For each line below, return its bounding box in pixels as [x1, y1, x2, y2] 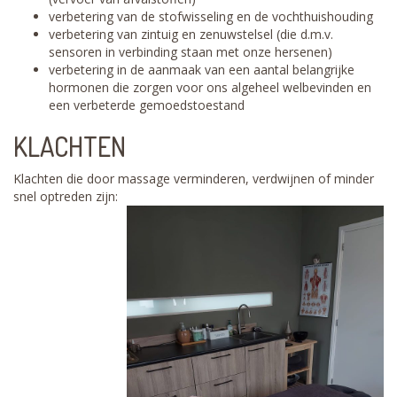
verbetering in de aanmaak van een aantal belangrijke [49, 61, 354, 78]
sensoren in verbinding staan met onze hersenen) [49, 43, 332, 60]
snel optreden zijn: [13, 188, 118, 205]
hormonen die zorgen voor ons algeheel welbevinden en [49, 79, 371, 96]
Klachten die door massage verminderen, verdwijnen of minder [13, 170, 374, 187]
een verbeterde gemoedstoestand [49, 97, 245, 113]
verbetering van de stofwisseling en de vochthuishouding [49, 8, 373, 25]
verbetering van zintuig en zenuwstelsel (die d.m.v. [49, 26, 333, 43]
